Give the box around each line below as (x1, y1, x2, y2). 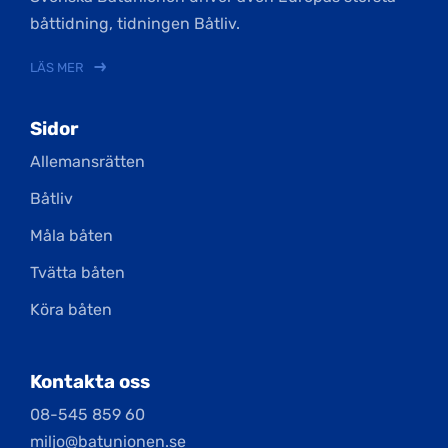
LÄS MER (30, 60, 84, 76)
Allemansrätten (30, 152, 145, 172)
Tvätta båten (30, 263, 125, 283)
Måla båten (30, 226, 113, 246)
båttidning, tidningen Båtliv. (30, 14, 240, 34)
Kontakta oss (30, 371, 150, 394)
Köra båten (30, 300, 112, 320)
